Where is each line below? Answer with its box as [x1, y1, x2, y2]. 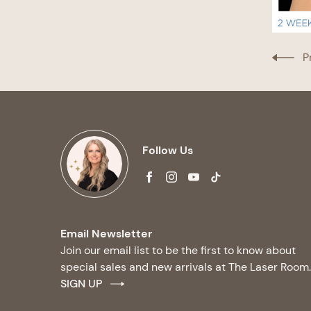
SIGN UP [60, 276, 102, 291]
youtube [192, 174, 235, 189]
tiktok [215, 174, 244, 189]
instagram [170, 174, 222, 189]
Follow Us [142, 143, 193, 158]
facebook [148, 174, 196, 189]
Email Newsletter [60, 226, 152, 241]
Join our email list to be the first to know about [60, 242, 296, 258]
